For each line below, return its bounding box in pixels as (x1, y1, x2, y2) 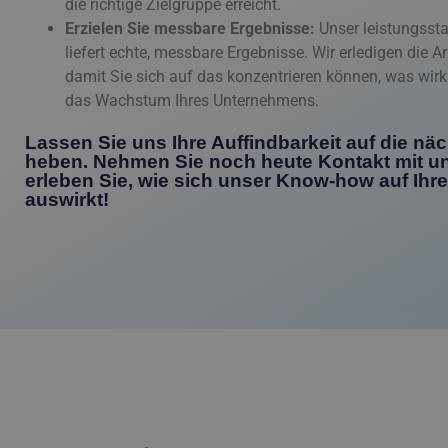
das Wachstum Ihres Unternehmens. (65, 91, 319, 111)
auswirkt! (25, 189, 109, 211)
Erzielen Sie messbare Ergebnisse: (65, 19, 315, 39)
